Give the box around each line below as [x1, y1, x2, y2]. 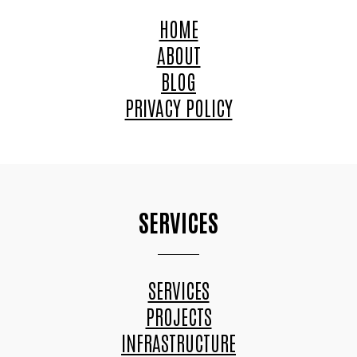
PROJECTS [145, 302, 212, 328]
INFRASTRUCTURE [121, 328, 236, 355]
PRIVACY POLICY [124, 93, 233, 120]
